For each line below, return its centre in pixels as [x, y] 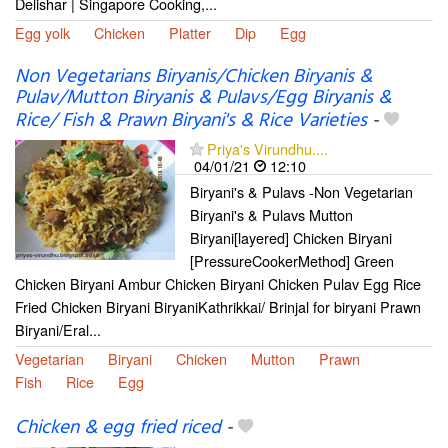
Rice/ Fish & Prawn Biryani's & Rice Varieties [191, 121]
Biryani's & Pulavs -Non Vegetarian [301, 192]
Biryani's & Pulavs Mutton [271, 215]
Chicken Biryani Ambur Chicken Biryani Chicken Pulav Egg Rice [218, 284]
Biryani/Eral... [58, 330]
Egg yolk [42, 32]
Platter [190, 32]
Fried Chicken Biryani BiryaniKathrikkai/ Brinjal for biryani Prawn [218, 307]
